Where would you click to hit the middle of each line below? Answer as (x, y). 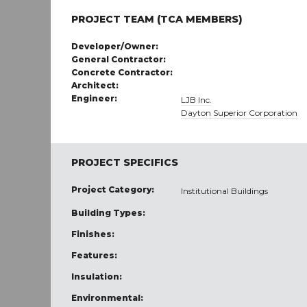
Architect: (95, 85)
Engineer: (94, 98)
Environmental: (107, 298)
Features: (94, 255)
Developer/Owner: (115, 46)
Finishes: (93, 234)
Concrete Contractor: (122, 72)
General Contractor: (119, 59)
